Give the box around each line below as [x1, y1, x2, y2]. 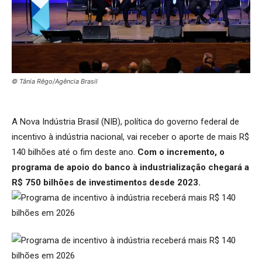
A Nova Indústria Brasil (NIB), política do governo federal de [12, 116, 239, 127]
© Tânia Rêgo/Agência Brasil [12, 77, 98, 85]
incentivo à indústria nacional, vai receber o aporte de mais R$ [12, 131, 249, 142]
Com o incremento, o [137, 146, 225, 157]
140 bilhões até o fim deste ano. [12, 146, 137, 157]
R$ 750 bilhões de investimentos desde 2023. [12, 177, 201, 188]
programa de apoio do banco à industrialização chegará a [12, 161, 249, 173]
